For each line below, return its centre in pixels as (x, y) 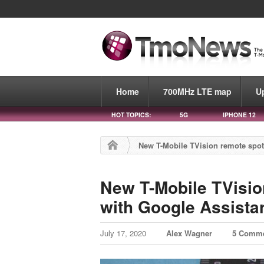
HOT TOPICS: (131, 114)
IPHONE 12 (239, 114)
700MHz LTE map (197, 91)
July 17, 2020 (125, 233)
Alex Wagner (189, 233)
